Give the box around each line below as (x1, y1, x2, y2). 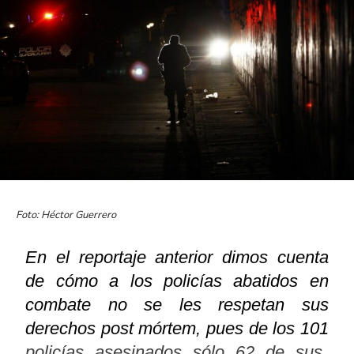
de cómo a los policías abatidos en (25, 271, 329, 292)
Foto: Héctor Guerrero (16, 208, 119, 223)
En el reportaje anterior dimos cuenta (25, 247, 329, 268)
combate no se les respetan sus (25, 295, 329, 315)
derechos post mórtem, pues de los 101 (25, 318, 329, 339)
